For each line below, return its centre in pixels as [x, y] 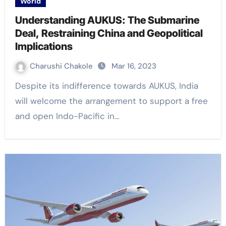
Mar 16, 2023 [134, 66]
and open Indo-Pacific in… [67, 116]
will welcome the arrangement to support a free [111, 101]
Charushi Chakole [62, 66]
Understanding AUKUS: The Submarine [107, 20]
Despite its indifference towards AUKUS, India [18, 86]
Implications [44, 47]
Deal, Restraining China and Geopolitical [109, 34]
